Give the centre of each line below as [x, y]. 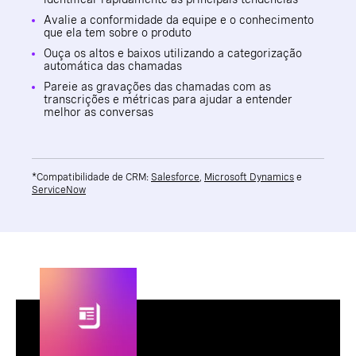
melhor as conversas [99, 112]
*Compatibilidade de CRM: [91, 177]
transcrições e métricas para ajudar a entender [168, 99]
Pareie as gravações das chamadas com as [157, 86]
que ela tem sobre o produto [118, 32]
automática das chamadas [113, 66]
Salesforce [175, 177]
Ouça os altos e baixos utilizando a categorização [173, 53]
